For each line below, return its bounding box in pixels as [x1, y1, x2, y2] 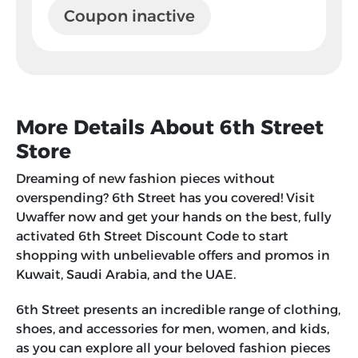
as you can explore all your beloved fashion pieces [16, 340, 331, 356]
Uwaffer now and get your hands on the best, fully [16, 209, 332, 225]
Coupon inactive [64, 6, 195, 26]
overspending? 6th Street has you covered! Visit [16, 190, 315, 206]
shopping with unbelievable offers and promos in [16, 248, 330, 264]
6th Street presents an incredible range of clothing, [16, 302, 340, 318]
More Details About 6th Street [16, 115, 324, 140]
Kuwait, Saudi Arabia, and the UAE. [16, 267, 236, 283]
